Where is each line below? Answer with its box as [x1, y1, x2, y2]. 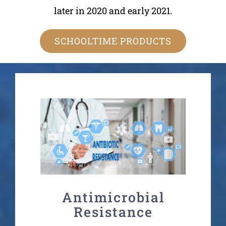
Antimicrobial [62, 188, 164, 206]
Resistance [73, 202, 153, 220]
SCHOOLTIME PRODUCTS [54, 34, 172, 47]
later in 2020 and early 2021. [54, 4, 172, 17]
